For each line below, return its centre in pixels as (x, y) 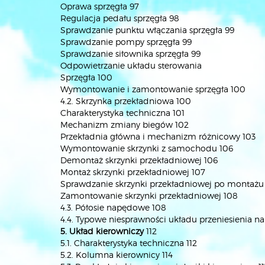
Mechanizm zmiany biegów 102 (125, 125)
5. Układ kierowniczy (102, 231)
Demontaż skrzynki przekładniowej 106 (139, 160)
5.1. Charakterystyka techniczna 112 (129, 243)
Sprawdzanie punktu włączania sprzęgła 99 (147, 30)
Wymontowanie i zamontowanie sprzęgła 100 (153, 89)
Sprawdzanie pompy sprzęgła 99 (126, 42)
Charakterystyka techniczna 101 (122, 113)
